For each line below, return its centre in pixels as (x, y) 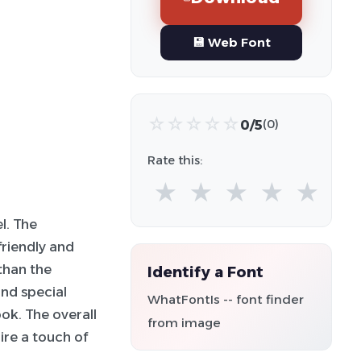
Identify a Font (205, 272)
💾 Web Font (231, 42)
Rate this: (175, 160)
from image (184, 323)
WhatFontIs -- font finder (226, 299)
